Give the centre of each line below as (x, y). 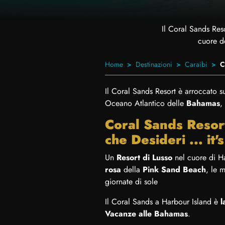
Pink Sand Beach (174, 170)
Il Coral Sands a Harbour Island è (163, 202)
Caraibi (196, 64)
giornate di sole (131, 182)
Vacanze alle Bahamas (146, 214)
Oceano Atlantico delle (146, 103)
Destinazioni (154, 64)
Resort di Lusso (144, 157)
